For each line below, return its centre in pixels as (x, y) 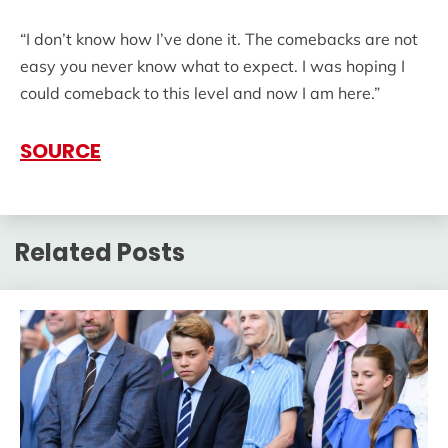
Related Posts (100, 252)
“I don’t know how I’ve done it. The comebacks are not (219, 39)
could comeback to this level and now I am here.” (200, 93)
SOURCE (60, 151)
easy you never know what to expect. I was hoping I (212, 66)
